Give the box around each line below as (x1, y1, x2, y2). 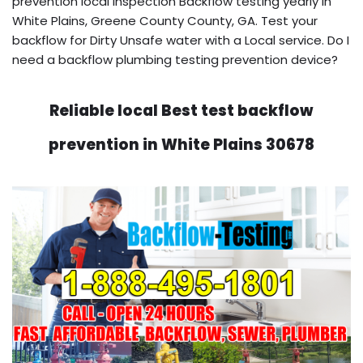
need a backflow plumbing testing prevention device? (12, 50, 338, 68)
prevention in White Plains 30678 (49, 133, 314, 156)
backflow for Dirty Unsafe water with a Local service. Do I (12, 31, 349, 49)
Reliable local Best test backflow (49, 99, 314, 122)
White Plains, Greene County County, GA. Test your (12, 11, 318, 29)
